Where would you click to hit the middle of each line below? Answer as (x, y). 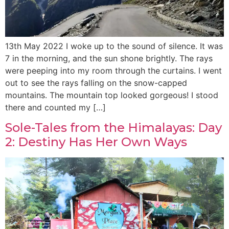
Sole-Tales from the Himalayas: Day (113, 128)
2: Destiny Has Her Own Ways (96, 142)
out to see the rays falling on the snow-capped (96, 83)
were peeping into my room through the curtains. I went (113, 71)
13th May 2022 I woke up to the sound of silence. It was (114, 46)
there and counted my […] (55, 108)
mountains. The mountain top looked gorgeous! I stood (112, 95)
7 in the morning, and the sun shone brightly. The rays (109, 59)
